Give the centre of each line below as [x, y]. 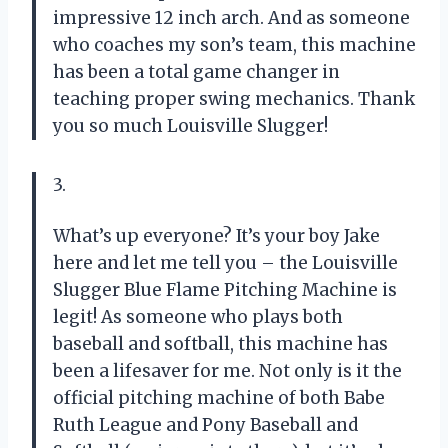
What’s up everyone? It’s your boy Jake [216, 235]
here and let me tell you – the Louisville [225, 262]
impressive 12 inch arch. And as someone [231, 17]
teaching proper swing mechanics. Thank [234, 98]
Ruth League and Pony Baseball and [205, 424]
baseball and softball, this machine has [220, 343]
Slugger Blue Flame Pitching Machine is [225, 289]
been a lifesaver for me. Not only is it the [227, 370]
